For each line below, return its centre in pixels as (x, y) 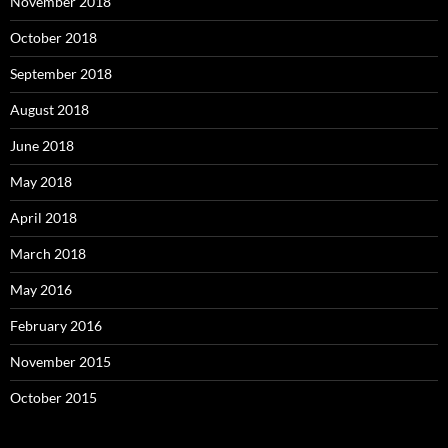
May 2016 (41, 289)
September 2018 (61, 73)
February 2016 (56, 325)
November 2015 (60, 361)
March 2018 (48, 253)
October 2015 (53, 397)
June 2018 (42, 145)
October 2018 (53, 37)
